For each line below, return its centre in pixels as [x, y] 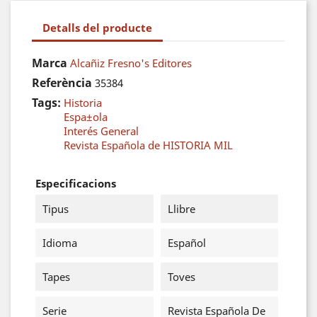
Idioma [60, 243]
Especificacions [76, 183]
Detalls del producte [97, 27]
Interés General [101, 131]
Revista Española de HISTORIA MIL [148, 145]
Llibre [181, 209]
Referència [62, 83]
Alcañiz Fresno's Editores [131, 63]
